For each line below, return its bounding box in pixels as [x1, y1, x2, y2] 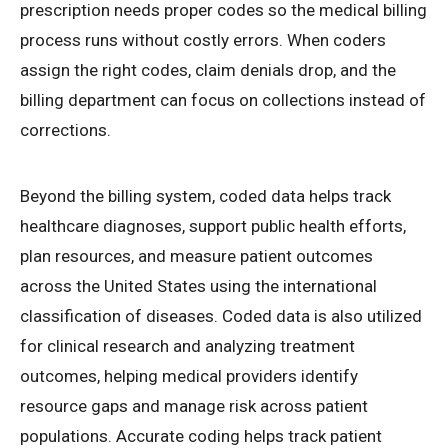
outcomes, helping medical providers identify [20, 366, 358, 387]
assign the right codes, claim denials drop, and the [20, 60, 396, 81]
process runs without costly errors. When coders [20, 30, 386, 51]
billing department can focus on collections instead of [20, 90, 426, 111]
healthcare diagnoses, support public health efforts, [20, 216, 406, 237]
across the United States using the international [20, 276, 377, 297]
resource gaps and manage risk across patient [20, 396, 368, 417]
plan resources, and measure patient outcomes [20, 246, 373, 267]
